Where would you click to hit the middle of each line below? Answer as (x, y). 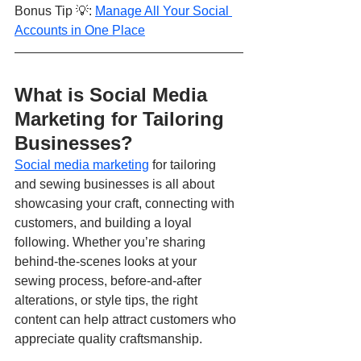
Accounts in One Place (80, 31)
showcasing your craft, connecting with (126, 204)
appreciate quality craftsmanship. (108, 339)
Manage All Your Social (164, 11)
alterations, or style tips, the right (108, 301)
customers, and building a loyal (105, 223)
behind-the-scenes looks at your (107, 262)
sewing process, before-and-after (110, 281)
